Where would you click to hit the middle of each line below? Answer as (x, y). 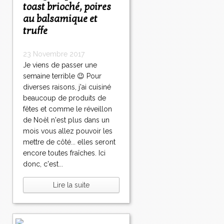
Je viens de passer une (60, 65)
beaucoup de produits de (64, 98)
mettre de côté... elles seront (69, 142)
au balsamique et (60, 19)
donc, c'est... (43, 164)
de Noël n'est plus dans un (66, 120)
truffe (35, 31)
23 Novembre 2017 (54, 54)
